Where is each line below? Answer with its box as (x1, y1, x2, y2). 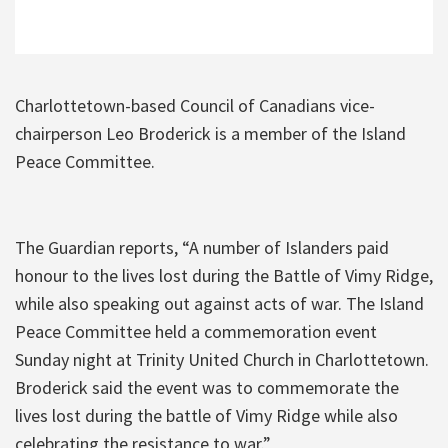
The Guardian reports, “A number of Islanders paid (15, 235, 389, 259)
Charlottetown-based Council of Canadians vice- (15, 93, 375, 117)
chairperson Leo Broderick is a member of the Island (15, 121, 406, 145)
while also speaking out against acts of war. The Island (15, 291, 424, 315)
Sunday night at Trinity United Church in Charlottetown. (15, 347, 429, 371)
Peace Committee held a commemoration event (15, 319, 377, 343)
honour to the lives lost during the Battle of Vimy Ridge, (15, 263, 433, 287)
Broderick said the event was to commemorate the (15, 375, 399, 399)
